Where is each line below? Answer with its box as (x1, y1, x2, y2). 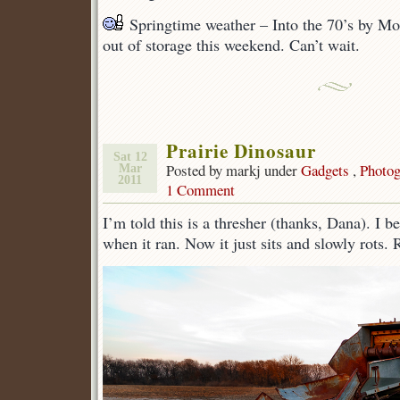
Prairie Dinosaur (166, 137, 316, 164)
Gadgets (301, 160, 349, 180)
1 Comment (166, 179, 235, 200)
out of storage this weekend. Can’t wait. (103, 34, 360, 55)
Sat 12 (112, 150, 147, 163)
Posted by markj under (166, 160, 301, 180)
